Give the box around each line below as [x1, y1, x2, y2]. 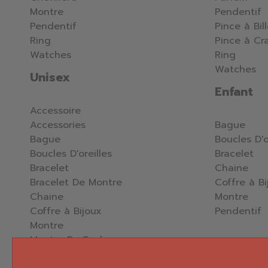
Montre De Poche [30, 233, 112, 248]
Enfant [215, 83, 253, 101]
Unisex [30, 68, 70, 87]
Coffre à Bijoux [30, 204, 102, 219]
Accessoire [30, 103, 81, 118]
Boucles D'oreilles [30, 147, 112, 162]
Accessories [30, 118, 86, 133]
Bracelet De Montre [30, 175, 122, 190]
